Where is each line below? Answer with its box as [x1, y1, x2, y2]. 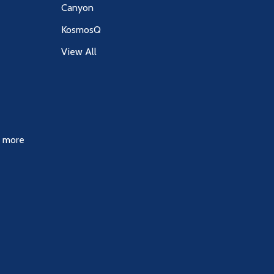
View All [61, 46, 97, 58]
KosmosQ [61, 24, 101, 36]
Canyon [61, 2, 94, 14]
